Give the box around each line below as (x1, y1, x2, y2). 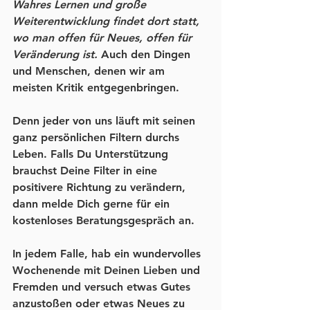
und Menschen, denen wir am (12, 64, 168, 78)
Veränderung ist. (12, 48, 98, 62)
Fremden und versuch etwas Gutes (12, 280, 194, 294)
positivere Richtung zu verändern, (12, 181, 189, 194)
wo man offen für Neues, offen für (12, 31, 195, 45)
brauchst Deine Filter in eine (12, 164, 161, 178)
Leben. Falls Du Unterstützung (12, 147, 172, 161)
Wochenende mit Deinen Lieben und (12, 264, 203, 277)
